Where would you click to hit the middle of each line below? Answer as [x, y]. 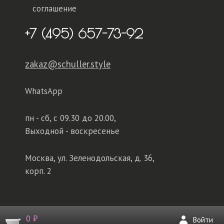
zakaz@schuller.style [68, 64]
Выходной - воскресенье [72, 131]
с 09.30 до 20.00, [85, 118]
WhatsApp [44, 91]
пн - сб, [39, 118]
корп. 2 [38, 171]
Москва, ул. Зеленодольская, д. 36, [89, 158]
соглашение [54, 8]
